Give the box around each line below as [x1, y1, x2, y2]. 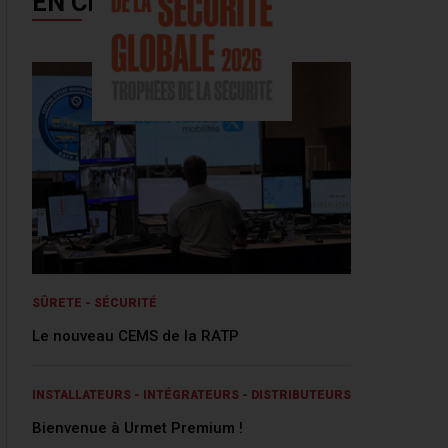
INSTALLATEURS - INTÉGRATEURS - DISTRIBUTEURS [32, 387, 351, 402]
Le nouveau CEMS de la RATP [32, 326, 239, 345]
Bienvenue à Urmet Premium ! [32, 418, 243, 437]
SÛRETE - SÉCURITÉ [32, 295, 157, 310]
